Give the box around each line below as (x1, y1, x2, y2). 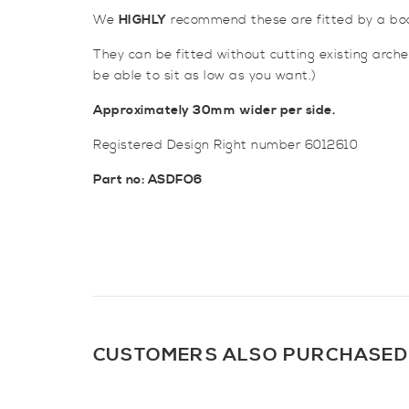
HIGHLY (118, 12, 167, 28)
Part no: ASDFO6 (93, 172, 203, 188)
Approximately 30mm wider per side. (93, 102, 335, 119)
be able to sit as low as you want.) (93, 68, 317, 84)
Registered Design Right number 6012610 (93, 137, 358, 153)
